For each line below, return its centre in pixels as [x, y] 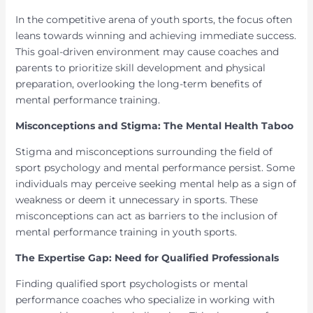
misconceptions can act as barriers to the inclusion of [146, 216]
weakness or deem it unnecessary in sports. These [136, 200]
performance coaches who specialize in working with [145, 300]
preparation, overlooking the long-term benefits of [138, 84]
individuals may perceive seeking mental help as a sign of [155, 184]
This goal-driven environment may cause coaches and [147, 52]
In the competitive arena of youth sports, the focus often [153, 20]
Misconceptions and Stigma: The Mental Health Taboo [154, 126]
